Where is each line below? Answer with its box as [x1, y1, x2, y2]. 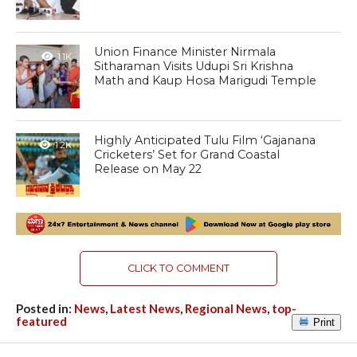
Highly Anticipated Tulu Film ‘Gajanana [94, 133, 316, 148]
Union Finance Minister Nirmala [94, 45, 277, 60]
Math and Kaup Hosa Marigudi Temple [94, 73, 317, 88]
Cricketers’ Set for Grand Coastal [94, 147, 280, 163]
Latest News [109, 301, 180, 316]
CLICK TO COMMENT [127, 262, 229, 275]
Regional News [184, 301, 267, 316]
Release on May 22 [94, 162, 202, 177]
